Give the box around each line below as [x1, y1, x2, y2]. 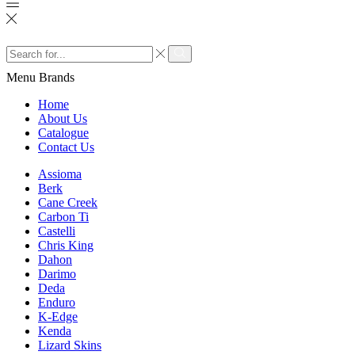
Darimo [38, 267, 76, 281]
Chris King [38, 239, 94, 253]
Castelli [38, 224, 75, 239]
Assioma [38, 167, 82, 181]
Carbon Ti [38, 210, 89, 224]
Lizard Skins [38, 338, 101, 353]
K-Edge [38, 310, 78, 324]
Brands [39, 71, 74, 85]
